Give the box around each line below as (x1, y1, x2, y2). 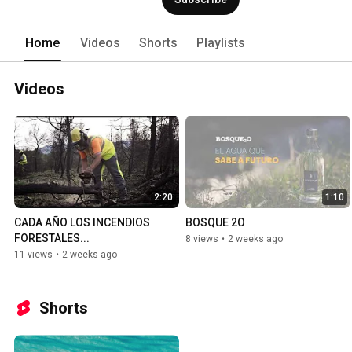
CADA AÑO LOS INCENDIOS (14, 216, 150, 229)
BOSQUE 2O (185, 216, 245, 229)
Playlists (196, 35, 245, 50)
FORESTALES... (14, 232, 90, 245)
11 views (14, 249, 53, 261)
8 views (185, 233, 218, 245)
